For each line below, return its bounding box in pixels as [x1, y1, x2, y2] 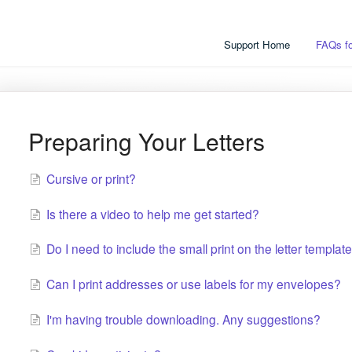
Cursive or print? [46, 169, 136, 187]
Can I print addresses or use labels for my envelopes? [46, 275, 341, 293]
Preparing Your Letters [27, 124, 265, 158]
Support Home [224, 37, 290, 52]
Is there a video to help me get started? [46, 204, 259, 222]
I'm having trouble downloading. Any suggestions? [46, 310, 321, 328]
